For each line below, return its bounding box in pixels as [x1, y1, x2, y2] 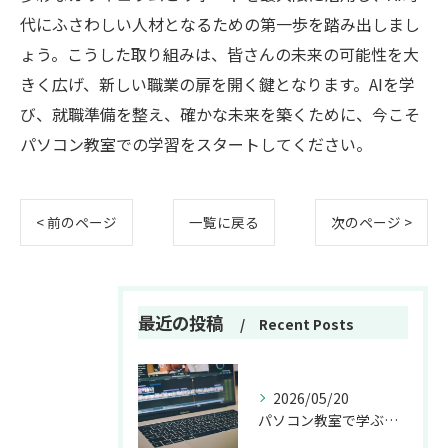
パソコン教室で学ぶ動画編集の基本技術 [384, 409, 398, 430]
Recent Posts [259, 313, 354, 334]
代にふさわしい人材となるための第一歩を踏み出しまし [20, 11, 420, 36]
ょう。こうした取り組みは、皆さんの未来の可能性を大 [20, 41, 419, 66]
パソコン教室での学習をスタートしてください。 [20, 131, 372, 156]
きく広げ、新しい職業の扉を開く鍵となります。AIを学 [20, 71, 415, 96]
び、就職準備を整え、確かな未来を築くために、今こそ [20, 101, 420, 126]
